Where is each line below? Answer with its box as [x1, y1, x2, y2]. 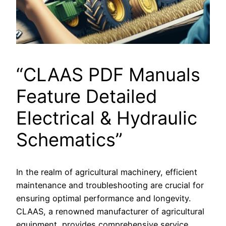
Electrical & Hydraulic [16, 107, 197, 130]
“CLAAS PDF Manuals [16, 64, 200, 86]
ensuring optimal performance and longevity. [16, 193, 191, 203]
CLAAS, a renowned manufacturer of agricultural [16, 206, 204, 216]
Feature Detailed [16, 85, 157, 108]
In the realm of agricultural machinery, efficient [16, 166, 197, 177]
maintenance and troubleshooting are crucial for [16, 180, 204, 190]
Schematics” [16, 129, 123, 151]
